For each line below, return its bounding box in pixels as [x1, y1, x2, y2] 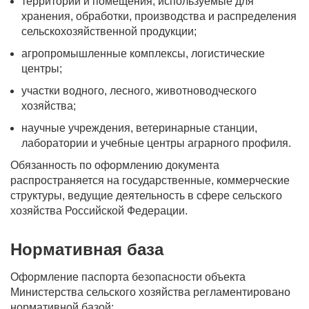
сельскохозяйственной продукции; [21, 26, 197, 37]
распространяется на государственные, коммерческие [10, 175, 290, 186]
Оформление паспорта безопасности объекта [10, 271, 246, 283]
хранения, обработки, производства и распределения [21, 10, 297, 22]
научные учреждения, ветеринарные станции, [21, 122, 257, 134]
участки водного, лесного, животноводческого [21, 85, 257, 97]
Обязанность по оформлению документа [10, 159, 219, 171]
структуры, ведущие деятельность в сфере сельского [10, 190, 282, 201]
